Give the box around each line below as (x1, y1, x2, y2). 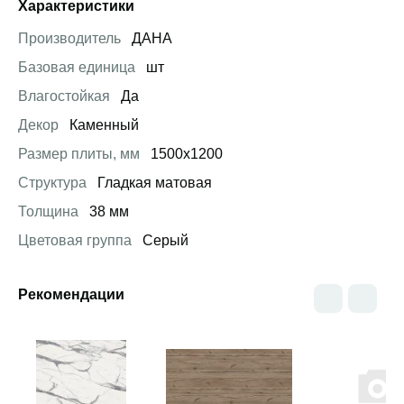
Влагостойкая (18, 88, 110, 104)
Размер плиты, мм (18, 146, 140, 161)
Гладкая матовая (94, 175, 212, 190)
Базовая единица (18, 60, 135, 75)
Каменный (66, 117, 139, 133)
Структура (18, 175, 87, 190)
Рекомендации (18, 287, 124, 302)
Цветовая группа (18, 233, 132, 248)
